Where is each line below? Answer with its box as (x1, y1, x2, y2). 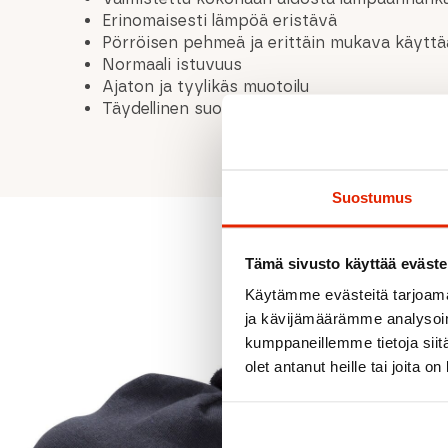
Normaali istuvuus (102, 54, 243, 74)
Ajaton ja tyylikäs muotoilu (102, 76, 310, 96)
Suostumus (331, 188, 413, 206)
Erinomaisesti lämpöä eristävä (102, 10, 338, 30)
